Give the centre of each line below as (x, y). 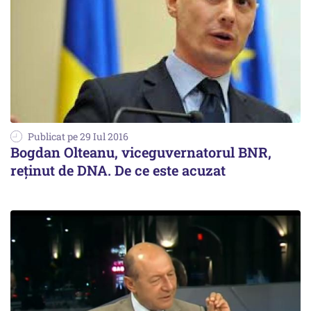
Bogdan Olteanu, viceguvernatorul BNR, (141, 152)
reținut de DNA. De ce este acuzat (118, 170)
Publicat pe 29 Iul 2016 (78, 137)
